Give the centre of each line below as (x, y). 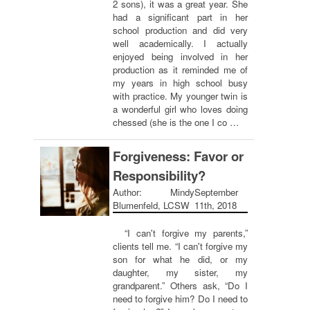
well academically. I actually (180, 43)
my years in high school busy (180, 83)
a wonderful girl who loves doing (180, 109)
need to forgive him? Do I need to (180, 299)
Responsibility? (159, 175)
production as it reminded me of (180, 70)
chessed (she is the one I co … (176, 122)
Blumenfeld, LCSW (151, 205)
